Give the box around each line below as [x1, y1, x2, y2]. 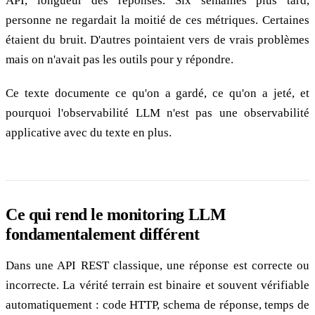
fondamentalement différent [6, 224, 200, 243]
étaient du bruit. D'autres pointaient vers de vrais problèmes [6, 32, 309, 46]
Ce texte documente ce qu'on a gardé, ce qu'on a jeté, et [6, 86, 309, 101]
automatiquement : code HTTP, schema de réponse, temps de [6, 297, 309, 311]
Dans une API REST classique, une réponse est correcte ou [6, 258, 309, 272]
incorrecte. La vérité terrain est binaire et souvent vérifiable [6, 278, 309, 292]
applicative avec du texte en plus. [6, 126, 172, 140]
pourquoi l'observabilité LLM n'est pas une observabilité [6, 106, 309, 120]
